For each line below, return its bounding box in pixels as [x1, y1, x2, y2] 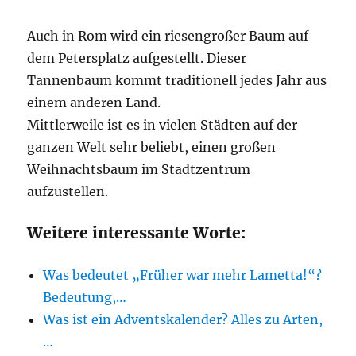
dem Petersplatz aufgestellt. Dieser [27, 50, 247, 66]
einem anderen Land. [27, 95, 161, 110]
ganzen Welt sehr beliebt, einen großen [27, 139, 277, 155]
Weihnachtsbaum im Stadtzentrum [27, 161, 251, 177]
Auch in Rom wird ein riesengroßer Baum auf [27, 28, 309, 44]
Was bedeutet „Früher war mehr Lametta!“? [43, 267, 323, 283]
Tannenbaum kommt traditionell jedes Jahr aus [27, 72, 327, 88]
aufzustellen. [27, 184, 109, 199]
